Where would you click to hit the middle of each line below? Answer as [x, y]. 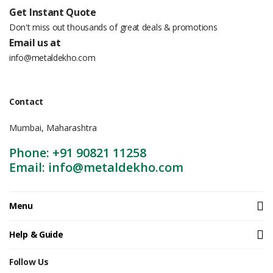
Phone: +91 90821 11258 [78, 153]
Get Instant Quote [53, 12]
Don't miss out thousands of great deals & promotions [113, 27]
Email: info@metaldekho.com [96, 167]
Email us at [35, 43]
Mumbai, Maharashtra [53, 128]
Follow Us [29, 262]
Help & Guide [36, 234]
